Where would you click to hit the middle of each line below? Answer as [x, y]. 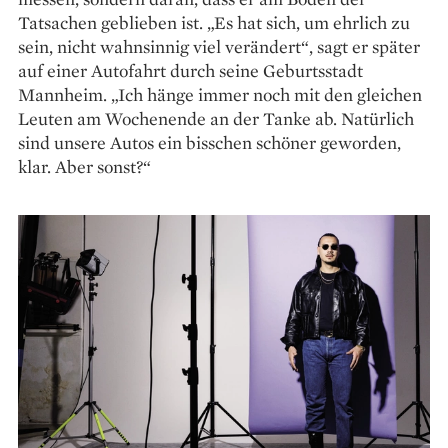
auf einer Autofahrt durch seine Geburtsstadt [190, 70]
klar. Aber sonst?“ [84, 166]
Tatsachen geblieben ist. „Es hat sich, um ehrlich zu [214, 22]
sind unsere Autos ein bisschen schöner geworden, [209, 142]
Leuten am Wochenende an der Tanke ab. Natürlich [216, 118]
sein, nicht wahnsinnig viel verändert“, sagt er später [219, 46]
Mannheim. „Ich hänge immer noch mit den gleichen [220, 94]
